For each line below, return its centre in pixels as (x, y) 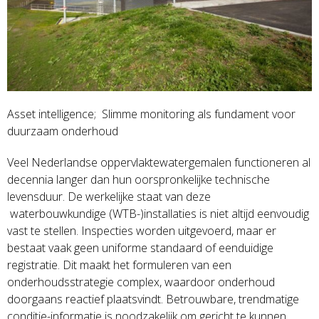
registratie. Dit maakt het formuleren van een (119, 265)
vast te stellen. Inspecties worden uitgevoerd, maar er (141, 230)
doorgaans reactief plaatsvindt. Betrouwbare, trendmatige (153, 299)
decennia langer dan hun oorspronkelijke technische (138, 179)
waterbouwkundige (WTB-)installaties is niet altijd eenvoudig (158, 213)
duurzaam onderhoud (62, 131)
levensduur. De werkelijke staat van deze (109, 196)
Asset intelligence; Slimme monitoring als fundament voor (151, 114)
